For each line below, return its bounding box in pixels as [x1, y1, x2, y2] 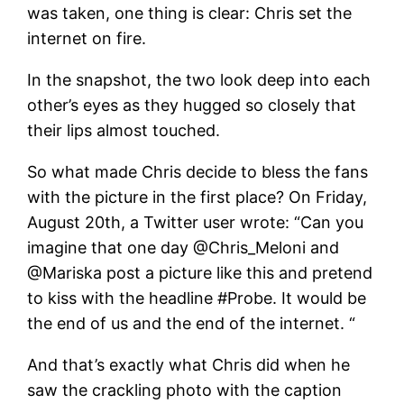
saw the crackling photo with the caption [27, 380, 343, 399]
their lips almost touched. [27, 120, 221, 140]
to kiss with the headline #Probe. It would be [27, 288, 367, 308]
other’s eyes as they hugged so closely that [27, 95, 357, 115]
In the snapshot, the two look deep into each [27, 69, 372, 89]
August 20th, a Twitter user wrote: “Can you [27, 212, 364, 232]
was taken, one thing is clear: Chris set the [27, 3, 353, 23]
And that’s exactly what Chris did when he [27, 354, 351, 374]
